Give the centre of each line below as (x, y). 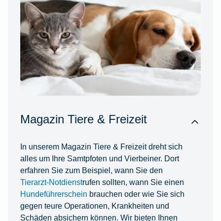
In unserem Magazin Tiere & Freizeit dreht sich (101, 146)
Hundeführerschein (54, 194)
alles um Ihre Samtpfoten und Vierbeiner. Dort (99, 158)
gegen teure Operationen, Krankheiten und (94, 205)
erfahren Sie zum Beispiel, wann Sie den (91, 170)
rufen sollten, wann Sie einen (133, 182)
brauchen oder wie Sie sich (136, 194)
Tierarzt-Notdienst (51, 182)
